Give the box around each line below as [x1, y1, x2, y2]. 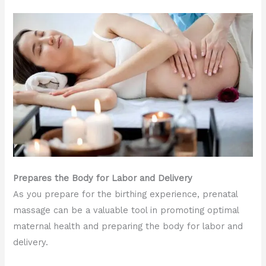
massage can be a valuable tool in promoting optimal [13, 205, 239, 216]
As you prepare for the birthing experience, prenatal [13, 189, 238, 200]
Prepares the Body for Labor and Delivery [13, 173, 193, 184]
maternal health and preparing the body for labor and [13, 221, 243, 232]
